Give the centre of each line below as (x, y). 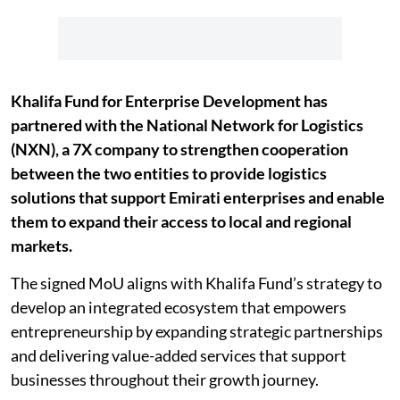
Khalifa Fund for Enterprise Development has (169, 101)
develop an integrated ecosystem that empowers (179, 308)
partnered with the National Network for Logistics (187, 125)
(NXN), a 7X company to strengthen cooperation (179, 150)
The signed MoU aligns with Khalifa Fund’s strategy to (196, 283)
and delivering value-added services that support (179, 356)
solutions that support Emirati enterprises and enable (198, 198)
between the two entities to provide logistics (169, 174)
